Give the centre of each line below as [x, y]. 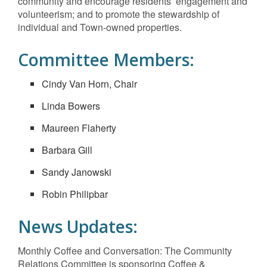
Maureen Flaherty [79, 128]
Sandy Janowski [77, 172]
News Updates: [78, 226]
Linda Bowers [71, 106]
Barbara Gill [67, 150]
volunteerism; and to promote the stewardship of [119, 14]
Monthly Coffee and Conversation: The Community [125, 251]
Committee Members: [106, 60]
